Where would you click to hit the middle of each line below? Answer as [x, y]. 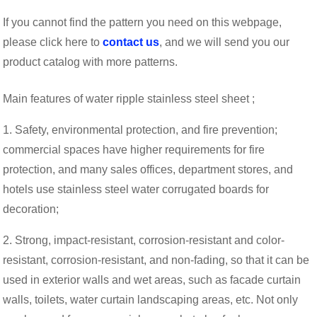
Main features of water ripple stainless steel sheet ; [129, 98]
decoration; [31, 209]
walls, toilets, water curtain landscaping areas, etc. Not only [151, 299]
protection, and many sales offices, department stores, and [148, 169]
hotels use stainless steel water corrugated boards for [136, 189]
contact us [130, 42]
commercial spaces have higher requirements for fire [134, 149]
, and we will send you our [225, 42]
